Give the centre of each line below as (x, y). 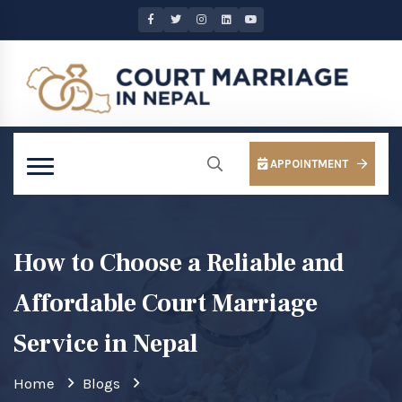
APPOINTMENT (307, 164)
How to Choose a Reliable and (179, 263)
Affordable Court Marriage (166, 304)
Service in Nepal (105, 344)
